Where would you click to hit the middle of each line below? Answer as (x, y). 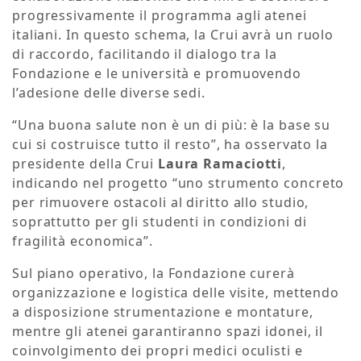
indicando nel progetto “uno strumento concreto (178, 183)
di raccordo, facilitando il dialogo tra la (145, 54)
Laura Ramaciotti (220, 164)
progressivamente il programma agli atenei (160, 16)
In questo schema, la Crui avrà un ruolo (200, 35)
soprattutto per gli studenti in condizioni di (160, 222)
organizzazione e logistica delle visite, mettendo (176, 293)
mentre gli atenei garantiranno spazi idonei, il (168, 332)
